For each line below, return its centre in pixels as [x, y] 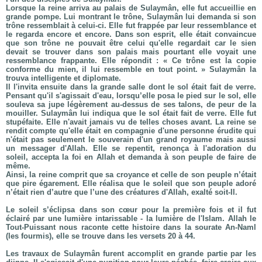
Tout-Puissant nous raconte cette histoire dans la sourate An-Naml [131, 227]
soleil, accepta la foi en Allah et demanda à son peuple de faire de [131, 157]
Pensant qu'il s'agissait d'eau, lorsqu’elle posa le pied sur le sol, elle [131, 96]
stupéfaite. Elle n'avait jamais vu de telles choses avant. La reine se [131, 122]
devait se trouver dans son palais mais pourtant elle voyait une [131, 52]
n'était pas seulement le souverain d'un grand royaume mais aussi [131, 139]
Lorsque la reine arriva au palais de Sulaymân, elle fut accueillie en [131, 8]
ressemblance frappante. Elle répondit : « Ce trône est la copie [131, 61]
